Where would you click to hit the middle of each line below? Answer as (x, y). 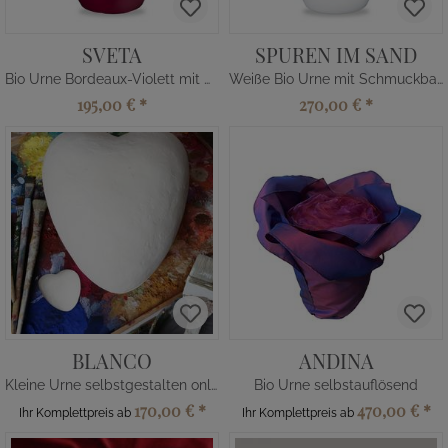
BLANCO (112, 360)
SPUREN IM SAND (336, 54)
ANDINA (336, 360)
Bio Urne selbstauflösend (336, 385)
